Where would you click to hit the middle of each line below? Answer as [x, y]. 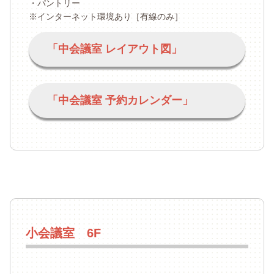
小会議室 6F [63, 233]
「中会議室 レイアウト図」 [114, 49]
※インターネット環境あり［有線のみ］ [106, 16]
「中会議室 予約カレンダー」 [120, 100]
